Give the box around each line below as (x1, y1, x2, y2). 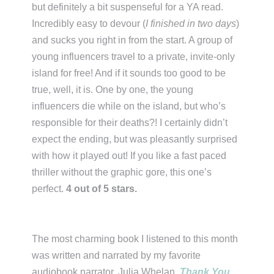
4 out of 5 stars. (66, 183, 138, 194)
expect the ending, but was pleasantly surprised (32, 134, 238, 145)
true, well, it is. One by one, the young (32, 84, 194, 95)
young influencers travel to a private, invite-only (32, 51, 235, 62)
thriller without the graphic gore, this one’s (32, 167, 212, 178)
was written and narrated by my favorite (32, 250, 201, 261)
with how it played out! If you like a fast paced (32, 150, 227, 161)
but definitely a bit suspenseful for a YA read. (32, 2, 224, 13)
